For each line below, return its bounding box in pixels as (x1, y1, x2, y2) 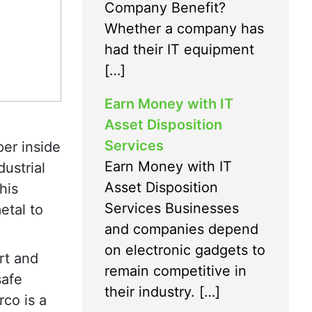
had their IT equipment (104, 40, 254, 58)
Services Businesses (104, 199, 239, 217)
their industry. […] (104, 283, 220, 300)
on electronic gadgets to (104, 241, 265, 258)
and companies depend (104, 220, 258, 237)
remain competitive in (104, 262, 247, 279)
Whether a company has (104, 19, 264, 37)
